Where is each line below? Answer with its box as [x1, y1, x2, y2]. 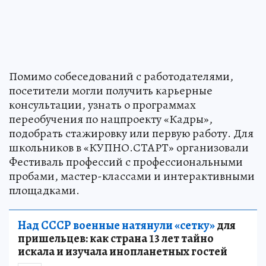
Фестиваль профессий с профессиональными [9, 153, 243, 170]
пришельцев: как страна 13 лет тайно [18, 230, 214, 246]
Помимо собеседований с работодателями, [9, 68, 233, 84]
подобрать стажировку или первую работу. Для [9, 125, 254, 141]
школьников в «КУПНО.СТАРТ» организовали [9, 139, 249, 156]
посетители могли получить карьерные [9, 82, 213, 99]
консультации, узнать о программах [9, 96, 196, 113]
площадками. [9, 182, 80, 198]
